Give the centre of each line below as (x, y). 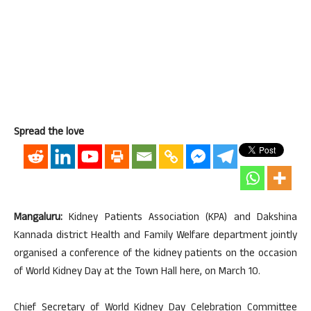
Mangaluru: (38, 218)
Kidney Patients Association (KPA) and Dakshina (180, 218)
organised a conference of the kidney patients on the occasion (155, 254)
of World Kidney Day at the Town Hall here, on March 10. (137, 272)
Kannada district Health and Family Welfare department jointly (155, 236)
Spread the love (49, 133)
